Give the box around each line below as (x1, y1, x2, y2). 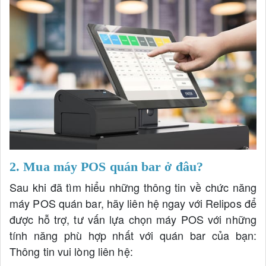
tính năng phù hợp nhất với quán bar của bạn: (9, 227, 256, 243)
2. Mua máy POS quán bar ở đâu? (9, 159, 203, 175)
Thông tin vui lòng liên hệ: (9, 243, 133, 259)
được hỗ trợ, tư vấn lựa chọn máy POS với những (9, 211, 256, 227)
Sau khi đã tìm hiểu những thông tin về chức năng (9, 179, 256, 195)
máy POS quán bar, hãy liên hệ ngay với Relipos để (9, 195, 256, 211)
